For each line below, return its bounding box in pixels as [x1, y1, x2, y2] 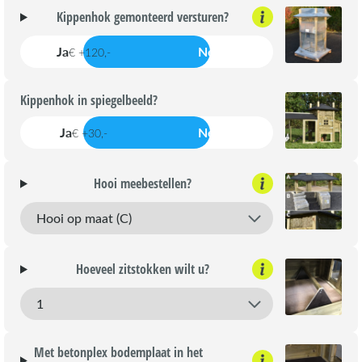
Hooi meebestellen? [94, 175, 192, 193]
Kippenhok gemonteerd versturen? [57, 8, 229, 27]
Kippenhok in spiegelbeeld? [20, 91, 158, 110]
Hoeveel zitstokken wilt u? [76, 260, 210, 279]
